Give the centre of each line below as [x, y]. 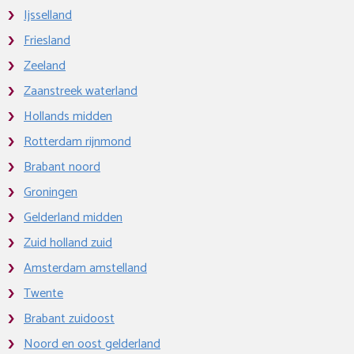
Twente [43, 294]
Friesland [47, 41]
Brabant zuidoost [69, 319]
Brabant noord [62, 167]
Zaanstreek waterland [81, 91]
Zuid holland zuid [68, 243]
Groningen [51, 192]
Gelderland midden [73, 218]
